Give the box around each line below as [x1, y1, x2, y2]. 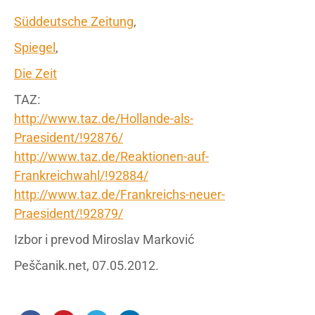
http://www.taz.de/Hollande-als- [14, 110, 193, 126]
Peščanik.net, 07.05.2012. [14, 257, 159, 273]
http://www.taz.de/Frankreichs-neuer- [14, 186, 225, 202]
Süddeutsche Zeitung [14, 13, 134, 29]
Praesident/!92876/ [14, 129, 123, 145]
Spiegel [14, 39, 56, 55]
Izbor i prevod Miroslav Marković [14, 231, 194, 247]
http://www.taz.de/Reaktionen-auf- [14, 148, 209, 164]
